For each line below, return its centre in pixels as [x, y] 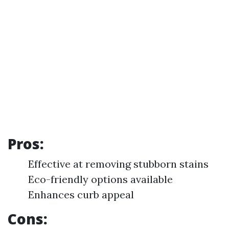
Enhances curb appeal [81, 194]
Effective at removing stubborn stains [118, 164]
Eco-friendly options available [100, 179]
